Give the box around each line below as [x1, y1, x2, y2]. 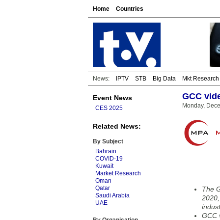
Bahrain [95, 148, 116, 155]
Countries [116, 5, 143, 12]
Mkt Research [182, 75, 219, 82]
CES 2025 [95, 105, 123, 111]
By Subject [93, 138, 123, 145]
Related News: [93, 122, 141, 130]
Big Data [153, 75, 176, 82]
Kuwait [95, 163, 113, 169]
